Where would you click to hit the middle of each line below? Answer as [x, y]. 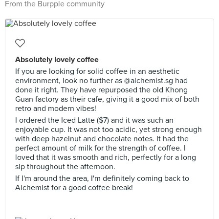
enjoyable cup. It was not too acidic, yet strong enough [109, 130]
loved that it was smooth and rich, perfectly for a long [106, 157]
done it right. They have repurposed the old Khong [101, 90]
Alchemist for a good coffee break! [74, 188]
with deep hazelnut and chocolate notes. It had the [102, 139]
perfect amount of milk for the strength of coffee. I [100, 148]
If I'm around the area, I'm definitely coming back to [102, 178]
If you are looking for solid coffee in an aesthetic [97, 71]
